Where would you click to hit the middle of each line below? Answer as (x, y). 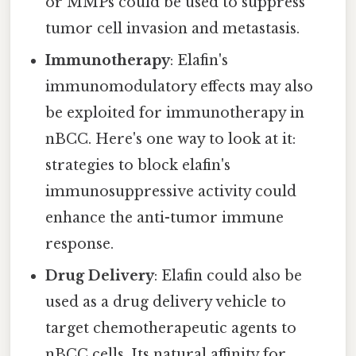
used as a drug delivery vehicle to (166, 302)
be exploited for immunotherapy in (175, 113)
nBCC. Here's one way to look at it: (171, 139)
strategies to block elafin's (138, 166)
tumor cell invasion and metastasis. (173, 29)
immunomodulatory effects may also (180, 87)
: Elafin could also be (228, 276)
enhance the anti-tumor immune (165, 218)
